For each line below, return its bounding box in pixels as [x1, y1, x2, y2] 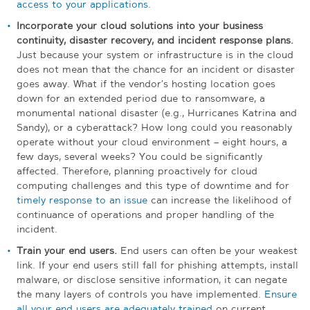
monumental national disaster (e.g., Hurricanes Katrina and [17, 106, 297, 119]
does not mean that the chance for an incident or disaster [17, 62, 295, 75]
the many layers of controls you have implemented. [17, 287, 264, 300]
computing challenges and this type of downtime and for [17, 179, 289, 192]
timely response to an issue [17, 193, 147, 206]
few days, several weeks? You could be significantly [17, 149, 262, 163]
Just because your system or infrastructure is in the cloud [17, 48, 293, 61]
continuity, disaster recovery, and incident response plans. [17, 33, 293, 46]
